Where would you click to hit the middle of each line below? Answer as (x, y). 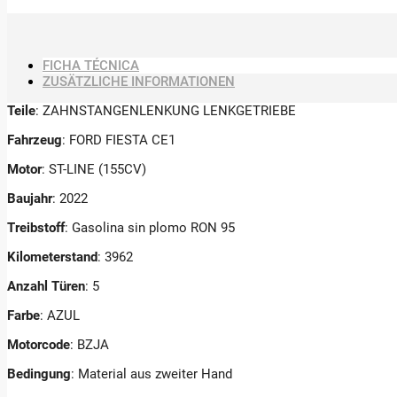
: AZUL (60, 315)
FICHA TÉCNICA (91, 65)
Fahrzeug (35, 140)
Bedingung (39, 374)
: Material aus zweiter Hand (152, 374)
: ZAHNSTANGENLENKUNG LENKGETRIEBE (166, 110)
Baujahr (30, 198)
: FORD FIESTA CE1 (119, 140)
